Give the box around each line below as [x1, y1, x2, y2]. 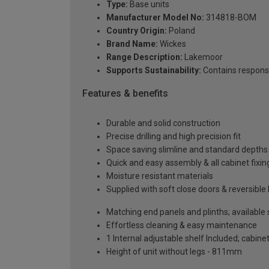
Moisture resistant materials [106, 171, 213, 181]
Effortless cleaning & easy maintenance [106, 220, 257, 231]
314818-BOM [204, 12, 256, 22]
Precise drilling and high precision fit [106, 131, 241, 142]
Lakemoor [183, 52, 223, 62]
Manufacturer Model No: [106, 12, 204, 22]
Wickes [158, 38, 186, 49]
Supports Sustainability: [106, 65, 201, 75]
